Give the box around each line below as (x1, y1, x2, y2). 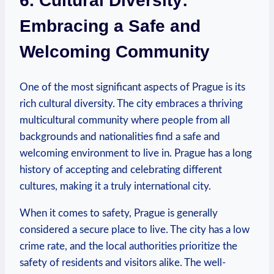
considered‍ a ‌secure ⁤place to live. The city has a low (20, 224, 250, 235)
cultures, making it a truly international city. (20, 181, 211, 192)
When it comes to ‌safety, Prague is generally (20, 208, 218, 219)
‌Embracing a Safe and (20, 16, 201, 35)
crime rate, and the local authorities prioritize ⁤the (20, 241, 237, 252)
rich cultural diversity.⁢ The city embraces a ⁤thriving (20, 98, 243, 109)
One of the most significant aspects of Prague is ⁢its (20, 82, 245, 93)
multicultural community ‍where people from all (20, 115, 230, 126)
